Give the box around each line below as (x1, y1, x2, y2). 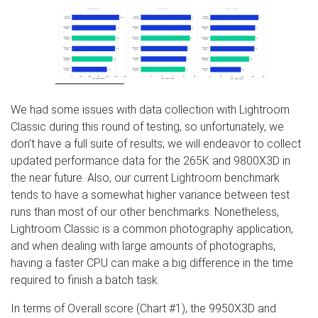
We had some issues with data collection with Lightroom (11, 103, 290, 117)
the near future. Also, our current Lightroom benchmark (11, 171, 280, 185)
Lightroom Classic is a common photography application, (11, 222, 293, 236)
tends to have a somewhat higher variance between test (11, 188, 290, 202)
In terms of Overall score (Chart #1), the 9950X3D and (11, 302, 276, 316)
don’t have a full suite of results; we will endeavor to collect (11, 137, 301, 151)
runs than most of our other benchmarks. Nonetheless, (11, 205, 279, 219)
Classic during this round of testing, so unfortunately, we (11, 120, 284, 134)
